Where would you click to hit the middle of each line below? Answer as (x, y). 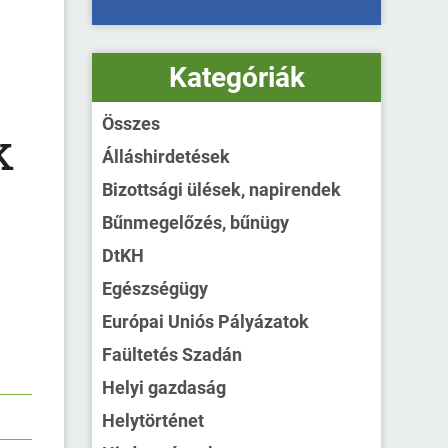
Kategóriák (236, 78)
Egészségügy (155, 289)
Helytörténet (153, 421)
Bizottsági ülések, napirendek (222, 190)
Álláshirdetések (166, 157)
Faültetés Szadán (172, 355)
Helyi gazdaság (164, 388)
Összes (131, 124)
